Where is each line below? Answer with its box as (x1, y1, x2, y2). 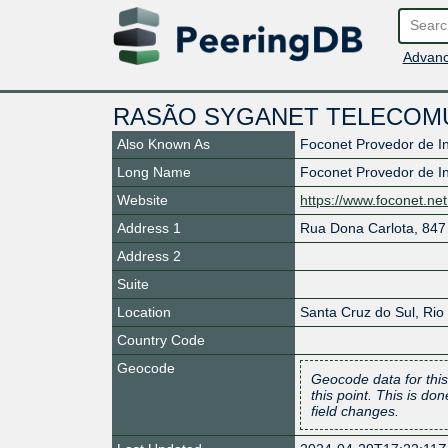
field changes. (311, 402, 400, 419)
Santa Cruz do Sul (300, 303, 416, 320)
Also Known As (117, 135, 210, 152)
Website (117, 191, 168, 208)
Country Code (117, 331, 205, 348)
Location (117, 303, 171, 320)
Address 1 (117, 219, 181, 236)
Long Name (117, 163, 191, 180)
